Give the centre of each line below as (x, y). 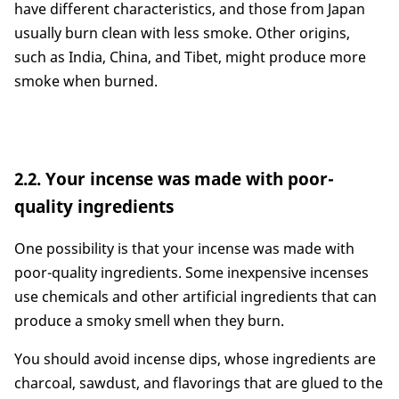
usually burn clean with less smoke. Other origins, (182, 33)
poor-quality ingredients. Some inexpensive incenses (191, 272)
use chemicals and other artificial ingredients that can (195, 296)
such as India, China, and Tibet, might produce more (190, 57)
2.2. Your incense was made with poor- (174, 178)
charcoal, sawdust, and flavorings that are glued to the (199, 383)
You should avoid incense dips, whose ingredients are (195, 358)
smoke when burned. (86, 81)
